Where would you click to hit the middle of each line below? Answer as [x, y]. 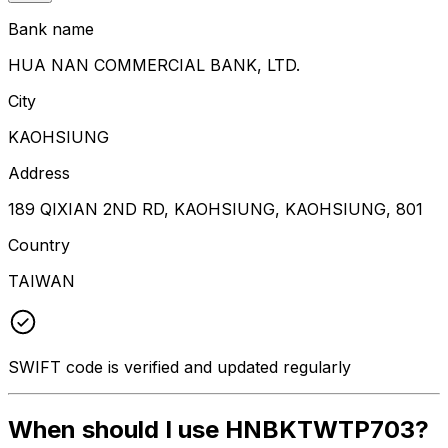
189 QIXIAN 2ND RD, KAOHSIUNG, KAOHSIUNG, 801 [215, 208]
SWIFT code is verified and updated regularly [179, 366]
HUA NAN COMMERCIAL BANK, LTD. [154, 64]
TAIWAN [41, 280]
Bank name [51, 28]
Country [39, 244]
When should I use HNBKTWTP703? [218, 429]
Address [39, 172]
